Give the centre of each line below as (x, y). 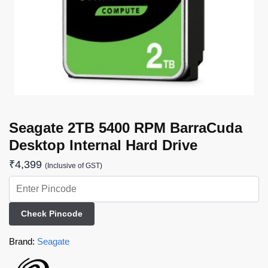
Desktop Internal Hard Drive (103, 145)
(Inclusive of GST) (74, 165)
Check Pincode (51, 214)
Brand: (23, 241)
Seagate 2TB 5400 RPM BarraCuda (126, 128)
